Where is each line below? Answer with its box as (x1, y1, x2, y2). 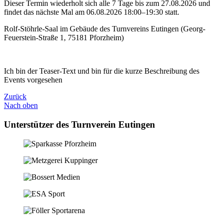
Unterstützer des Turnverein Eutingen (4, 119, 155, 130)
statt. (163, 8, 179, 17)
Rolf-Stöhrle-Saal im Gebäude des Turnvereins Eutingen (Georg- (4, 25, 205, 33)
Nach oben (4, 101, 38, 110)
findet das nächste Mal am (4, 8, 86, 17)
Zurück (4, 92, 27, 101)
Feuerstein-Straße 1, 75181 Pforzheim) (4, 33, 124, 42)
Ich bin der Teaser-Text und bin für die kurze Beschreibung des (4, 67, 199, 76)
